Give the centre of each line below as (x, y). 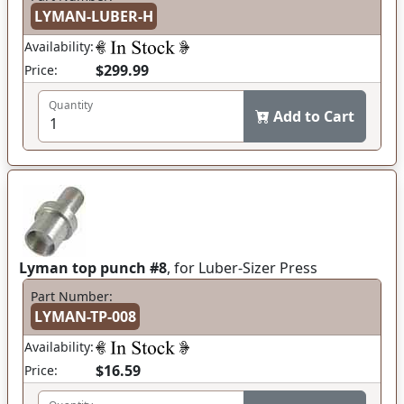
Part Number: (72, 296)
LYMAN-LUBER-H (94, 16)
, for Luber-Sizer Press (242, 267)
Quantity (71, 105)
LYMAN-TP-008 (85, 316)
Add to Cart (314, 116)
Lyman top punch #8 (93, 267)
